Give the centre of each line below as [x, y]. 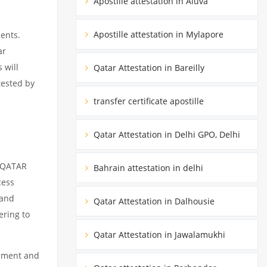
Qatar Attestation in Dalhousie [153, 201]
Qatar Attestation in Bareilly [148, 67]
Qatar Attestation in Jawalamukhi [158, 234]
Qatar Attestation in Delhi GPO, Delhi [166, 134]
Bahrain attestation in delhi [147, 167]
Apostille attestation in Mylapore [157, 34]
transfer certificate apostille [148, 101]
